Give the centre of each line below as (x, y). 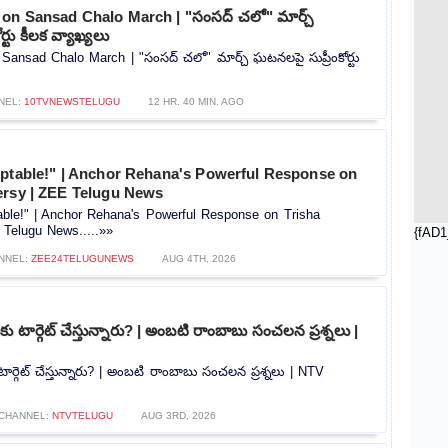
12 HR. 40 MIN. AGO (195, 101)
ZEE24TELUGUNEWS (82, 258)
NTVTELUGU (82, 415)
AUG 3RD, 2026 (178, 415)
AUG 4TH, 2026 (199, 258)
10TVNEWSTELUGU (71, 101)
